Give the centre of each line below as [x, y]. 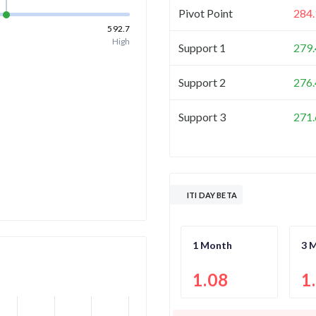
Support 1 [202, 47]
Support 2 [202, 82]
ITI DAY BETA [212, 195]
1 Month [212, 245]
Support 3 [202, 116]
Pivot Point [206, 13]
